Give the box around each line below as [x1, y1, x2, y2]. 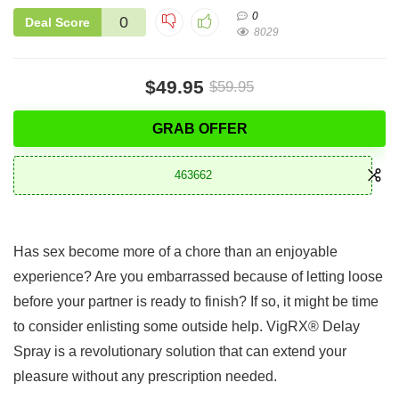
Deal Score [25, 14, 90, 29]
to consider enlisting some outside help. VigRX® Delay [13, 318, 360, 334]
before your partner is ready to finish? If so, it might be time [13, 293, 379, 309]
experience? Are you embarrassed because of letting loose [13, 268, 383, 284]
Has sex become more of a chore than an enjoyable [13, 243, 338, 259]
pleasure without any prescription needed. [13, 368, 277, 384]
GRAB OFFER [151, 120, 248, 136]
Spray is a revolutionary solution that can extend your [13, 343, 346, 359]
